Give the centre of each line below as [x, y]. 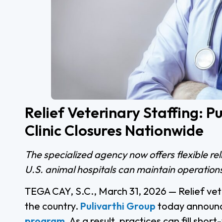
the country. [53, 206]
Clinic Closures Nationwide [114, 130]
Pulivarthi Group [118, 206]
